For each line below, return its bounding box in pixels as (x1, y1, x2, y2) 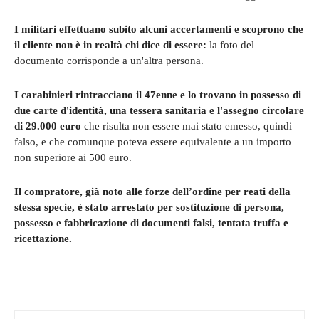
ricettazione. (14, 232, 72, 244)
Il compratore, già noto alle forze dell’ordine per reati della (14, 185, 291, 197)
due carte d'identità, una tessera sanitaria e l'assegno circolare (14, 104, 304, 116)
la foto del (206, 38, 254, 51)
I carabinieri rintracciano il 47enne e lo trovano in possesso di (14, 88, 301, 100)
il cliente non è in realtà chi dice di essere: (14, 38, 206, 51)
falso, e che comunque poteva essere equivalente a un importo (14, 135, 291, 147)
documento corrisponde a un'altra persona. (14, 54, 204, 66)
